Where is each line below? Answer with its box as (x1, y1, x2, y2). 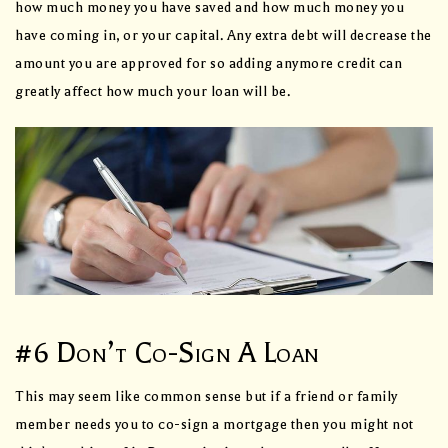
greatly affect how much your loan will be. (15, 83, 290, 101)
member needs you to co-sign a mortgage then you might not (15, 415, 414, 433)
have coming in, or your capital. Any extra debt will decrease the (15, 27, 432, 45)
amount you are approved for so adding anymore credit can (15, 55, 402, 73)
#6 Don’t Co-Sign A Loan (15, 336, 320, 369)
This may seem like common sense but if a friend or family (15, 387, 398, 405)
